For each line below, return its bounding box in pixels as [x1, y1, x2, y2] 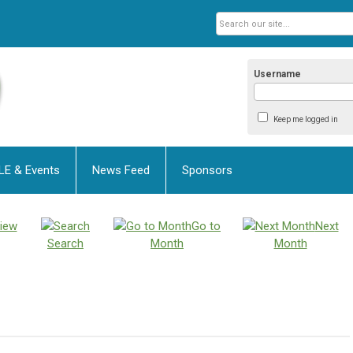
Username [254, 69, 302, 80]
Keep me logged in [273, 115, 338, 124]
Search [47, 236, 84, 251]
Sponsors [182, 163, 232, 178]
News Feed [92, 163, 150, 178]
